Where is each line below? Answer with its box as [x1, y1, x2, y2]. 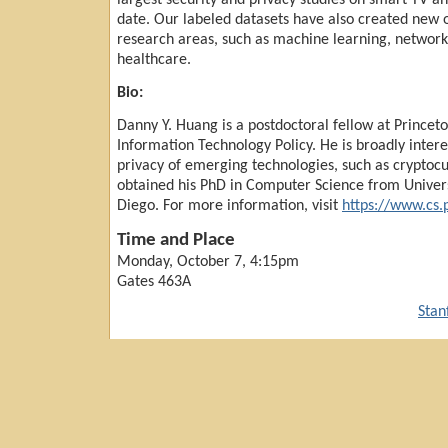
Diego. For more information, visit [117, 198, 342, 215]
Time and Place [117, 231, 235, 251]
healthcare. [117, 52, 191, 69]
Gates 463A [117, 274, 191, 291]
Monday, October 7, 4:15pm [117, 254, 299, 271]
